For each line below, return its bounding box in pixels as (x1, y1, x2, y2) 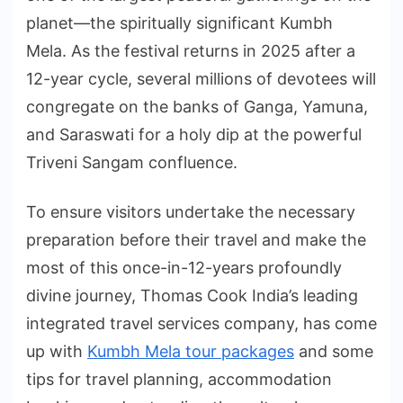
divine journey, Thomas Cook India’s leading (26, 286, 358, 306)
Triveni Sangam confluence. (26, 153, 237, 173)
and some (294, 342, 373, 362)
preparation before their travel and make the (26, 230, 366, 250)
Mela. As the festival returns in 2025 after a (26, 41, 355, 61)
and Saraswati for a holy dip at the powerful (26, 125, 362, 145)
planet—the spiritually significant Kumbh (26, 13, 333, 33)
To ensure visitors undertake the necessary (26, 202, 355, 222)
